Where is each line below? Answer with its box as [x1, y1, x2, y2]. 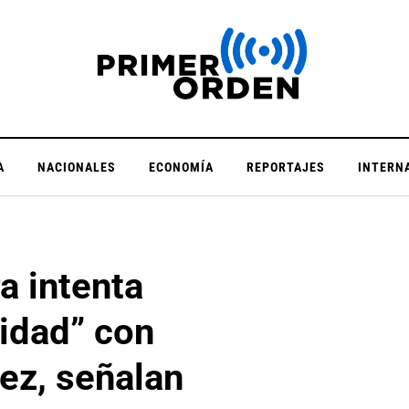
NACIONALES [37, 160, 116, 174]
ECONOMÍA [148, 160, 214, 174]
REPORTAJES [246, 160, 325, 174]
